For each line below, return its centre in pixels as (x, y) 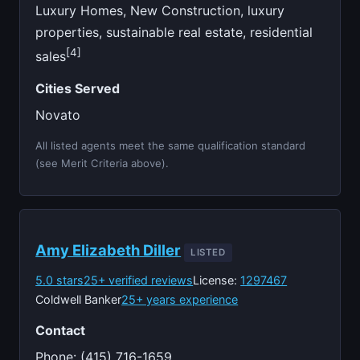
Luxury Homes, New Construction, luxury (160, 10)
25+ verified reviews (139, 280)
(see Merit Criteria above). (102, 164)
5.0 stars (60, 280)
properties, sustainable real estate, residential (174, 32)
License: (217, 280)
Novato (58, 115)
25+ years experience (180, 299)
